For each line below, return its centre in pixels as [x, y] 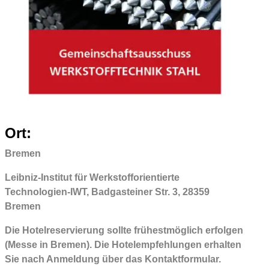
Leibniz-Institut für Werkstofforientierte [92, 177]
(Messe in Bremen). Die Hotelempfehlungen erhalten [123, 244]
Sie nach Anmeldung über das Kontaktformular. [113, 259]
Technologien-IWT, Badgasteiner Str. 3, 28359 [107, 192]
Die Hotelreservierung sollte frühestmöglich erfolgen [124, 230]
